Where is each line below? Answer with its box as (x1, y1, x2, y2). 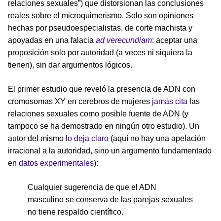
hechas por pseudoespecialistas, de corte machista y (8, 23, 192, 32)
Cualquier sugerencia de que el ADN (28, 183, 156, 191)
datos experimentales (19, 158, 94, 167)
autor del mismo (8, 134, 66, 143)
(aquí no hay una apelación (109, 134, 206, 143)
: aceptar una (152, 36, 197, 44)
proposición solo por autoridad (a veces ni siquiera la (8, 48, 192, 57)
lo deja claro (66, 134, 109, 143)
